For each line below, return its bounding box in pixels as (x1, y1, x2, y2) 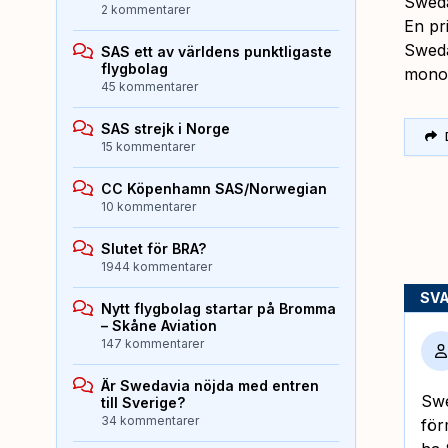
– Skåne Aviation (101, 316, 217, 334)
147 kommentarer (101, 335, 204, 351)
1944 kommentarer (101, 258, 212, 274)
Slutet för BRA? (101, 239, 206, 257)
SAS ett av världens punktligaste (101, 42, 332, 60)
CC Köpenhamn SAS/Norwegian (101, 179, 327, 197)
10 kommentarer (101, 198, 196, 214)
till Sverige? (101, 393, 185, 411)
